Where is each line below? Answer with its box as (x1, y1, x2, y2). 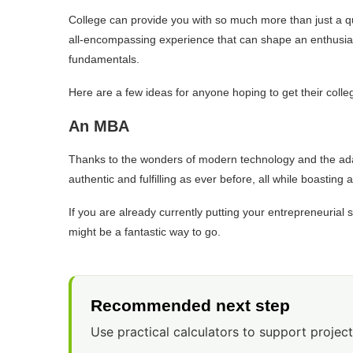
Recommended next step (91, 296, 290, 315)
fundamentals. (69, 53, 143, 66)
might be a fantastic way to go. (69, 225, 224, 239)
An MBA (69, 117, 129, 136)
